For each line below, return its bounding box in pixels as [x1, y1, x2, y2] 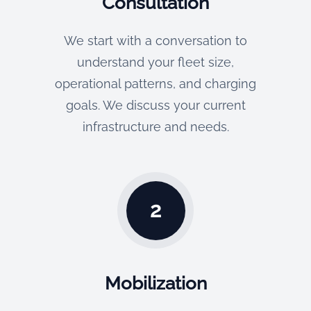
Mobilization [104, 273, 207, 294]
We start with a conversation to [64, 33, 247, 48]
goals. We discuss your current [65, 98, 246, 112]
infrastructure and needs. [82, 119, 229, 134]
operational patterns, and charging [55, 76, 256, 91]
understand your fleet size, [77, 55, 234, 69]
